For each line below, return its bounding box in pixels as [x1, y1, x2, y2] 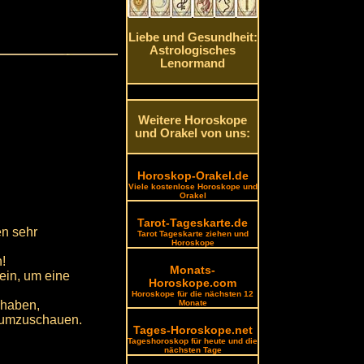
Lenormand [160, 57, 226, 71]
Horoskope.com [149, 276, 237, 289]
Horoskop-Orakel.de [136, 169, 249, 182]
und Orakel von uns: [135, 127, 251, 140]
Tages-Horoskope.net [132, 323, 253, 336]
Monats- [170, 263, 216, 276]
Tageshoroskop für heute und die [128, 336, 258, 345]
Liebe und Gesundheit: [128, 31, 258, 45]
